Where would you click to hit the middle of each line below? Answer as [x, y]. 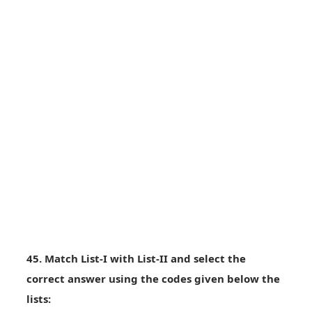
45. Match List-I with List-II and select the [136, 259]
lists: [39, 299]
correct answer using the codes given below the [153, 279]
